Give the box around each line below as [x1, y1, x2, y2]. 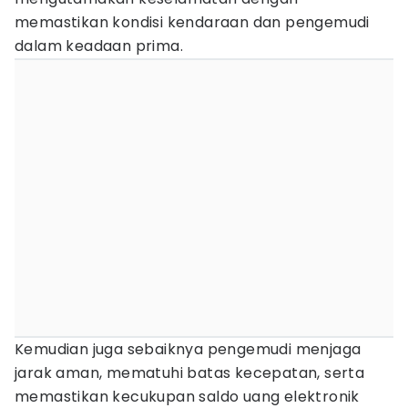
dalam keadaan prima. [15, 36, 183, 56]
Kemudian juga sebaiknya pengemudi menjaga [15, 339, 362, 360]
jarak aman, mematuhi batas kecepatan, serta [15, 362, 365, 383]
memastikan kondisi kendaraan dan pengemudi [15, 12, 370, 33]
